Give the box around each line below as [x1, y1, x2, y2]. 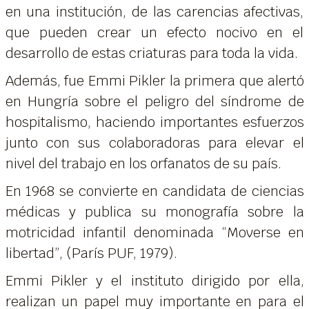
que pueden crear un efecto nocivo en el [5, 23, 304, 41]
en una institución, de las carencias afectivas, [5, 2, 304, 21]
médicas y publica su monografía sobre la [5, 202, 304, 221]
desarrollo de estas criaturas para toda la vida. [5, 43, 298, 62]
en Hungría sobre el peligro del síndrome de [5, 92, 304, 110]
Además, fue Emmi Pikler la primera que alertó [5, 71, 304, 90]
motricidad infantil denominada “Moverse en [5, 223, 304, 241]
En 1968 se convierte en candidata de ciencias [5, 181, 304, 200]
